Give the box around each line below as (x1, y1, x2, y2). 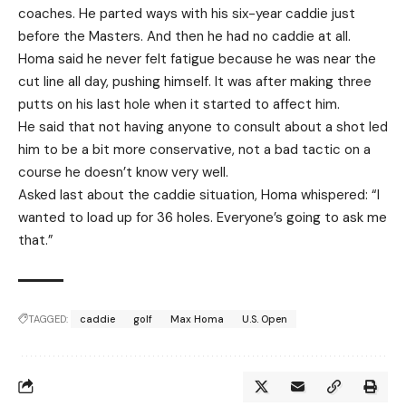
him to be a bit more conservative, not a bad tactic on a (18, 140, 371, 159)
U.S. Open (242, 312, 287, 325)
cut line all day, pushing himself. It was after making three (18, 72, 372, 91)
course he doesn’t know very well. (18, 162, 228, 181)
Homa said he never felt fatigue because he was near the (18, 49, 376, 68)
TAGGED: (28, 312, 68, 325)
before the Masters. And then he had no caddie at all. (18, 26, 351, 45)
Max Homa (170, 312, 224, 325)
